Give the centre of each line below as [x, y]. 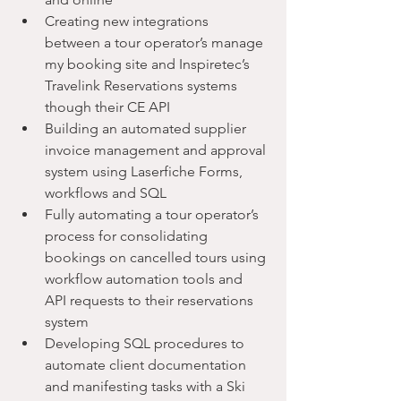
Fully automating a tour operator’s [154, 214]
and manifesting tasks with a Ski [147, 386]
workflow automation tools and [145, 279]
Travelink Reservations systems [143, 85]
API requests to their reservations [151, 300]
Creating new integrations [128, 21]
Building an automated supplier [147, 128]
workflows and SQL [106, 193]
